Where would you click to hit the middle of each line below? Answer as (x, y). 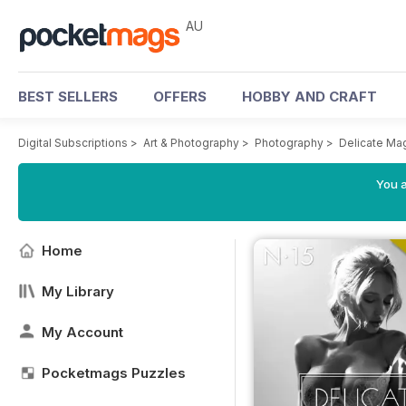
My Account (82, 332)
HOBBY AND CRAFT (309, 97)
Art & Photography (191, 143)
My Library (78, 291)
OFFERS (180, 97)
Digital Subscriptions (73, 143)
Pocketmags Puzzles (114, 373)
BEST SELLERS (68, 97)
